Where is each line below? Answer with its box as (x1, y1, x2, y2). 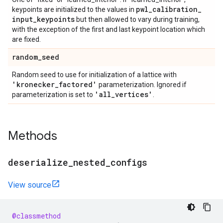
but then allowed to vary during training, (75, 15, 200, 23)
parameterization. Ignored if (97, 81, 187, 89)
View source (8, 180, 51, 190)
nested (73, 156, 106, 168)
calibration (152, 4, 198, 14)
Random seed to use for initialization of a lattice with (12, 71, 177, 79)
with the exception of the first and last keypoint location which (12, 25, 205, 33)
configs (111, 156, 147, 168)
